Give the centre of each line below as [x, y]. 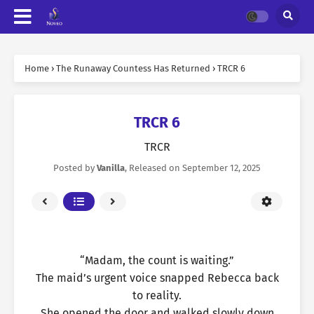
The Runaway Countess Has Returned [133, 68]
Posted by [75, 168]
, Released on [153, 168]
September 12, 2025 [221, 168]
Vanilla [111, 168]
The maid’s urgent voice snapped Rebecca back [157, 278]
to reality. [157, 295]
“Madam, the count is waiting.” [157, 260]
